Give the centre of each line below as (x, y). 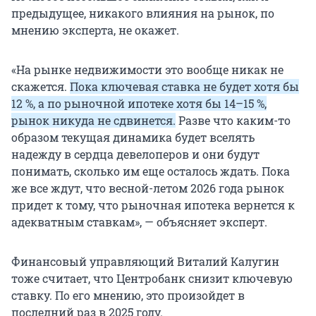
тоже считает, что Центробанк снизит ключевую (152, 279)
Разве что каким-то (233, 121)
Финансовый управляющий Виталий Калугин (145, 262)
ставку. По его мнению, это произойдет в (128, 296)
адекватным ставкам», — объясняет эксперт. (139, 222)
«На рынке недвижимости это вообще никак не (147, 70)
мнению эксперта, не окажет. (95, 30)
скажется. (41, 87)
